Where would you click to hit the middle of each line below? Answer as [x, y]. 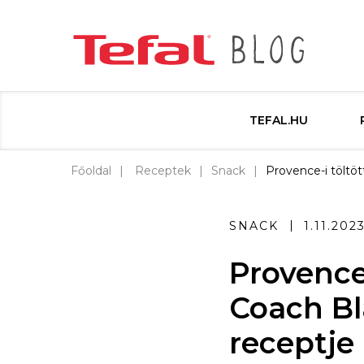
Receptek [163, 171]
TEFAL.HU [279, 120]
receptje [292, 343]
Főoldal [91, 171]
